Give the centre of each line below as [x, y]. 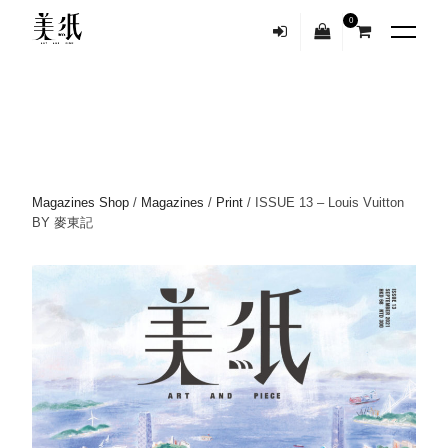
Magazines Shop [80, 202]
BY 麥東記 [62, 222]
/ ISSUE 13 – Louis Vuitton [323, 202]
